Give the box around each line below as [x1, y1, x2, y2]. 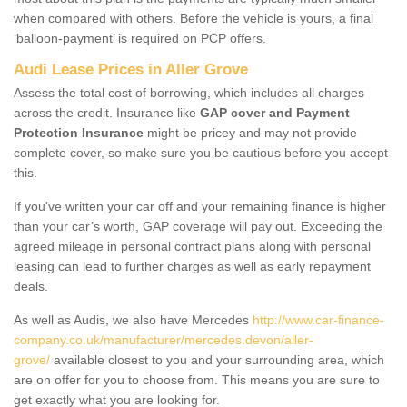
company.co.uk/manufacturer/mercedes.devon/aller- [14, 332, 313, 347]
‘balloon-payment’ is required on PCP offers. [14, 30, 266, 45]
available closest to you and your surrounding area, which [50, 352, 384, 367]
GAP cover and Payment [200, 104, 350, 120]
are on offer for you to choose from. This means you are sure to [14, 372, 380, 387]
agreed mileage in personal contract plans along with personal [14, 238, 371, 253]
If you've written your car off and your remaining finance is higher [14, 198, 386, 213]
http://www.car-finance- [253, 312, 384, 327]
